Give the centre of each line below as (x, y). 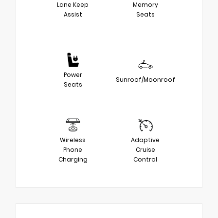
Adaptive (145, 140)
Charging (73, 160)
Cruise (145, 150)
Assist (73, 15)
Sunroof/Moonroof (145, 80)
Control (145, 160)
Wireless (73, 140)
